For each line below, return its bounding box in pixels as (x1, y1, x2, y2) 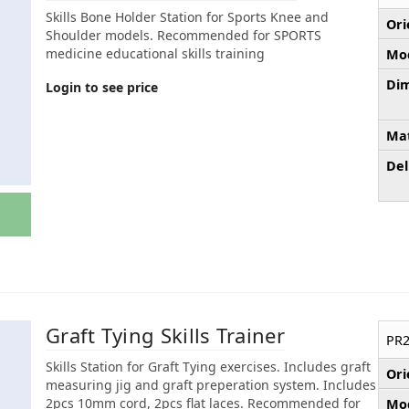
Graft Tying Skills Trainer (46, 320, 285, 349)
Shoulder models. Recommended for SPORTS (46, 26, 321, 44)
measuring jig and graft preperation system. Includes (46, 375, 376, 393)
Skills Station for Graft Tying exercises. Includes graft (46, 357, 371, 375)
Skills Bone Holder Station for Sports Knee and (46, 7, 329, 26)
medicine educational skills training (46, 44, 265, 62)
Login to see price (46, 78, 158, 96)
